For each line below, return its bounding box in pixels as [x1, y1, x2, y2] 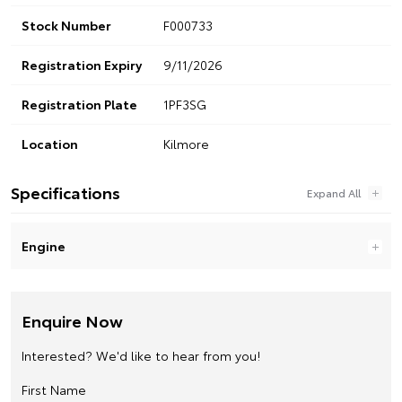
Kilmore [162, 134, 209, 153]
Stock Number [22, 15, 111, 34]
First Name [22, 380, 86, 398]
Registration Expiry [22, 55, 142, 74]
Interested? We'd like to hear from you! [22, 345, 260, 364]
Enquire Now [22, 308, 123, 332]
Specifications [11, 179, 120, 204]
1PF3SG [162, 94, 206, 113]
